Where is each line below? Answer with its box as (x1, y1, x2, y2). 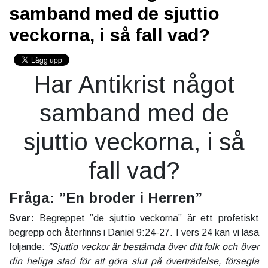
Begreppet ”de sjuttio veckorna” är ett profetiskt (39, 213, 260, 224)
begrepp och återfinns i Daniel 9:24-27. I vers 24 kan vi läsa (9, 227, 259, 238)
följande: (9, 242, 48, 252)
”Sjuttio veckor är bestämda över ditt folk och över (47, 242, 260, 252)
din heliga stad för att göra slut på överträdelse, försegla (9, 256, 259, 267)
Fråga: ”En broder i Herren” (9, 190, 202, 206)
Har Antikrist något (33, 71, 234, 98)
